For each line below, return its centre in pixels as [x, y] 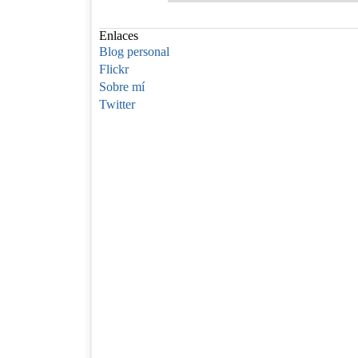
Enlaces [119, 36]
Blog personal [134, 52]
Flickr [114, 70]
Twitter [117, 105]
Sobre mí [122, 87]
